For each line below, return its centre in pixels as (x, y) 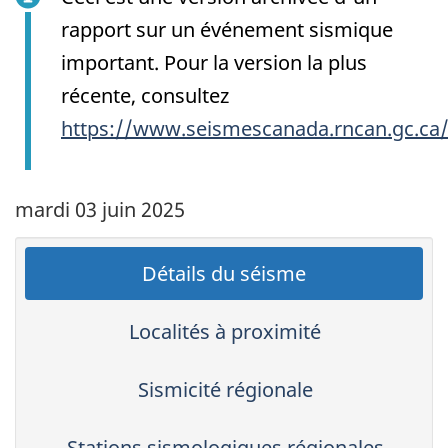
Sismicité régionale (225, 390)
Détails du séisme (224, 274)
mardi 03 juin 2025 (100, 209)
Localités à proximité (225, 332)
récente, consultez (145, 95)
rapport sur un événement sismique (227, 29)
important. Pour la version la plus (214, 62)
